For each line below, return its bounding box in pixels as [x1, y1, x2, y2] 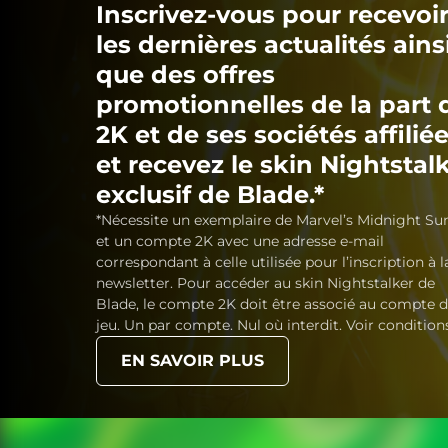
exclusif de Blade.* [96, 180, 324, 209]
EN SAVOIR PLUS [121, 351, 264, 370]
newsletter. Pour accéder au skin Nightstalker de [96, 274, 435, 292]
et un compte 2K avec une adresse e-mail [96, 232, 384, 250]
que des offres [96, 60, 275, 89]
